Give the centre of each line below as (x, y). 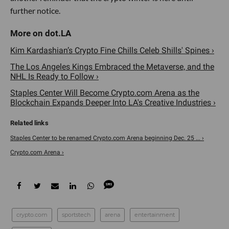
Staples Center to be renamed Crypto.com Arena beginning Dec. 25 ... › (107, 138)
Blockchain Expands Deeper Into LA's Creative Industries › (113, 102)
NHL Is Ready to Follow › (54, 76)
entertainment (155, 215)
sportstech (76, 215)
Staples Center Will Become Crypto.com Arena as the (105, 93)
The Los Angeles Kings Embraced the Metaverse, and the (112, 67)
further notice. (35, 10)
